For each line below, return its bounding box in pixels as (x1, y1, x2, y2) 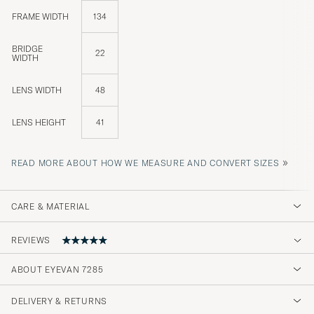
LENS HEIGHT (12, 116, 66, 128)
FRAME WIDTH (12, 11, 69, 22)
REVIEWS (11, 235, 51, 246)
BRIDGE (12, 43, 43, 54)
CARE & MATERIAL (11, 200, 90, 212)
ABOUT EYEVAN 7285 (11, 264, 104, 275)
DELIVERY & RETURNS (11, 295, 107, 306)
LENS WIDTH (12, 84, 62, 95)
